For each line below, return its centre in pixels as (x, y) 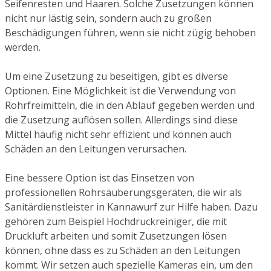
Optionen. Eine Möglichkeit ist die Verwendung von (120, 91)
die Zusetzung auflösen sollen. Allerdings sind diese (121, 120)
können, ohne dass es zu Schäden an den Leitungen (122, 251)
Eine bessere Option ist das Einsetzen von (100, 178)
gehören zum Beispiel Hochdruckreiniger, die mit (116, 222)
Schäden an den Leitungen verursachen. (96, 149)
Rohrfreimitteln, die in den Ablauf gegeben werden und (130, 106)
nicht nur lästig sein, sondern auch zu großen (108, 18)
